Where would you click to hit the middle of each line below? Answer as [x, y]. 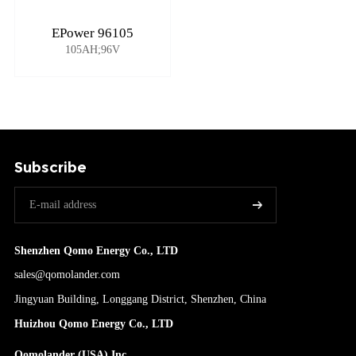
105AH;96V [93, 49]
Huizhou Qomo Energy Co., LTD [94, 323]
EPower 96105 [93, 33]
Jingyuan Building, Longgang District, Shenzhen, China [140, 298]
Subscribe [50, 167]
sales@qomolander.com [67, 275]
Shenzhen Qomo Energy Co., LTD [96, 250]
